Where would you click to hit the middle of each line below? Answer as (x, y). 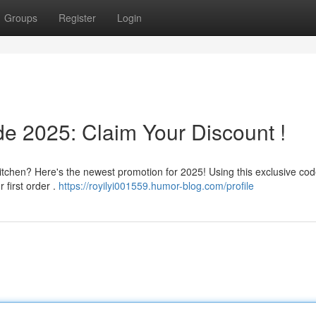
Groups (21, 18)
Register (77, 18)
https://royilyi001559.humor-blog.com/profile (156, 186)
